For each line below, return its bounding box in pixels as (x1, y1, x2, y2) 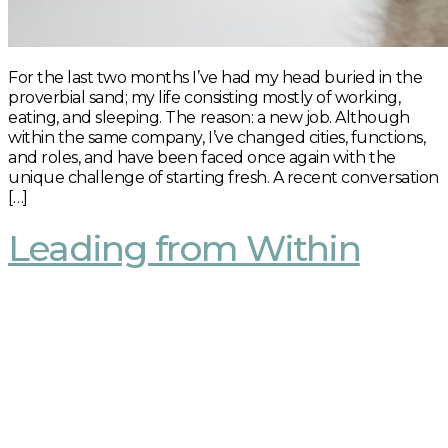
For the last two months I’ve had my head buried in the (8, 67, 423, 87)
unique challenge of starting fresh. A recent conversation (8, 167, 439, 187)
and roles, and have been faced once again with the (8, 147, 396, 167)
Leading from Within (8, 225, 360, 270)
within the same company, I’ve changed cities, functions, (8, 127, 426, 147)
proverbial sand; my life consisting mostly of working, (8, 87, 401, 107)
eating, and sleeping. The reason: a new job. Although (8, 107, 410, 127)
